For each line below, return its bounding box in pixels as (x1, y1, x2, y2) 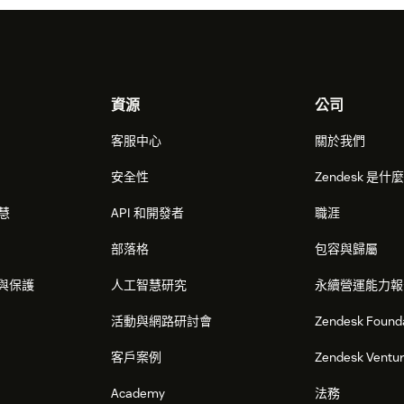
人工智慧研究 (111, 277, 188, 294)
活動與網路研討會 (111, 313, 213, 330)
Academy (111, 385, 166, 402)
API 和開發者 (111, 205, 185, 222)
